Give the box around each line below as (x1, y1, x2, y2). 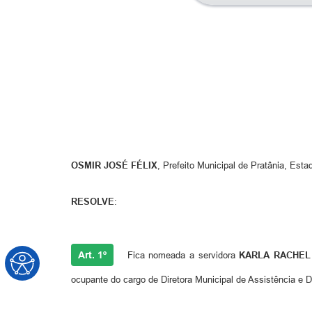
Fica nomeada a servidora (123, 249, 240, 260)
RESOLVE (71, 196, 114, 207)
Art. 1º (78, 249, 107, 260)
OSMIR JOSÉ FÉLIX (71, 159, 157, 171)
